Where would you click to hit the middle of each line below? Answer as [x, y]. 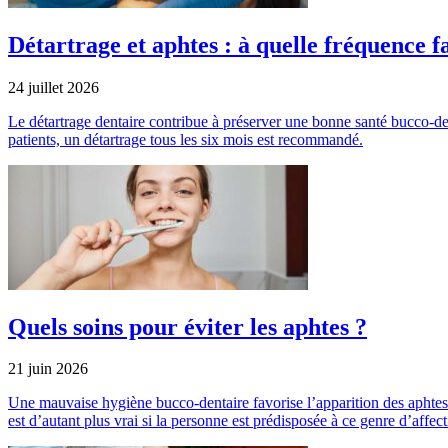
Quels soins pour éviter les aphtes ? [187, 326]
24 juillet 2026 [53, 87]
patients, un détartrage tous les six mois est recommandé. [185, 139]
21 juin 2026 [48, 369]
